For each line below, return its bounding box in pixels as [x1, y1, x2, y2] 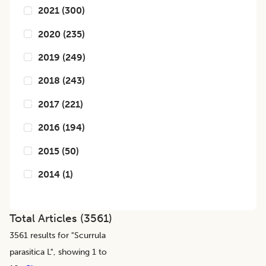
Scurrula [74, 230, 106, 241]
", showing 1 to [50, 246, 107, 258]
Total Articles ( [9, 211, 84, 226]
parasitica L [9, 246, 50, 258]
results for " [28, 230, 74, 241]
